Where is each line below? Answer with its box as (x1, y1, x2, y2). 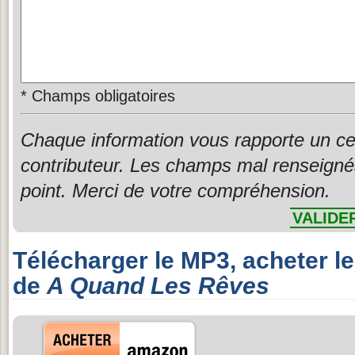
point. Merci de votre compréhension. (21, 180, 330, 201)
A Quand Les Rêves (47, 273, 269, 299)
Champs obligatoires (27, 87, 175, 105)
